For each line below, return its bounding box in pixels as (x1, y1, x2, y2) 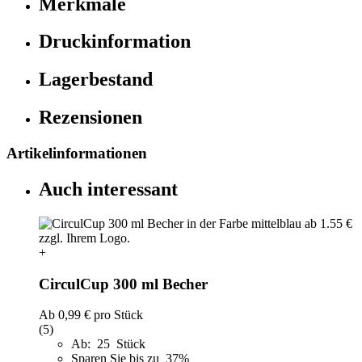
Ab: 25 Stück (71, 337, 145, 351)
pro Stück (90, 308, 143, 322)
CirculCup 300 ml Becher (39, 275, 208, 293)
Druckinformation (39, 31, 191, 53)
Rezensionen (39, 107, 142, 128)
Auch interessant (39, 179, 178, 200)
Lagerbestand (39, 69, 153, 90)
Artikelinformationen (6, 145, 147, 162)
